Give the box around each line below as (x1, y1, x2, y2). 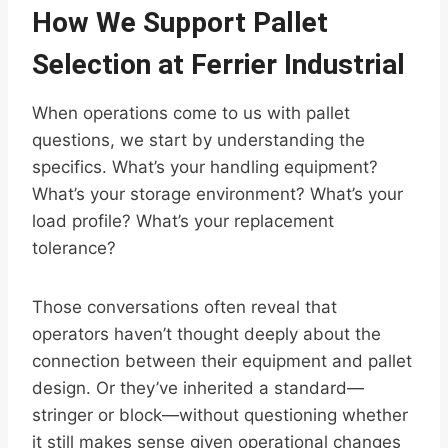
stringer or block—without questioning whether (32, 405, 408, 426)
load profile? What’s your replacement (32, 211, 334, 232)
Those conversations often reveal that (32, 297, 337, 318)
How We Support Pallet (32, 6, 328, 40)
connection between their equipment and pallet (32, 351, 412, 372)
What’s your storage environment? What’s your (32, 184, 403, 205)
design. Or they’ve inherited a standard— (32, 378, 364, 399)
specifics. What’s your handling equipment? (32, 157, 378, 178)
